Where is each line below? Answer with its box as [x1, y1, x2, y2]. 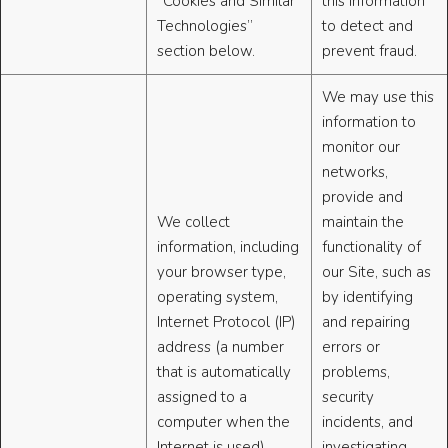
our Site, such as [322, 262, 431, 283]
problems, [322, 362, 390, 383]
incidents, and [322, 412, 413, 433]
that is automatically [157, 362, 291, 383]
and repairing [322, 312, 410, 333]
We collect [157, 212, 230, 233]
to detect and [322, 16, 413, 37]
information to [322, 112, 416, 133]
